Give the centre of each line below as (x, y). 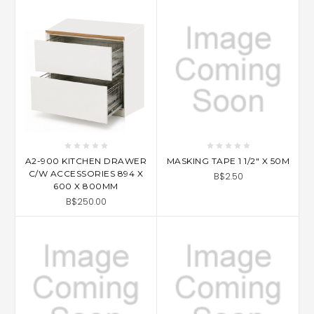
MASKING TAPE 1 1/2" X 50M (228, 161)
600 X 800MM (86, 186)
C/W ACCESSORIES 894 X (86, 173)
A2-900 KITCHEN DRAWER (86, 161)
